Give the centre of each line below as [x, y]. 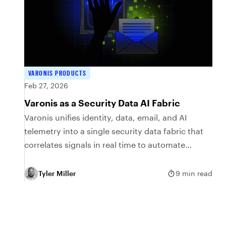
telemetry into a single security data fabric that [114, 131]
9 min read [194, 174]
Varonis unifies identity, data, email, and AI [106, 117]
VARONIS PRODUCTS [58, 73]
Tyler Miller [57, 174]
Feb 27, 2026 [46, 85]
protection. [46, 158]
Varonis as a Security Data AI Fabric [102, 103]
